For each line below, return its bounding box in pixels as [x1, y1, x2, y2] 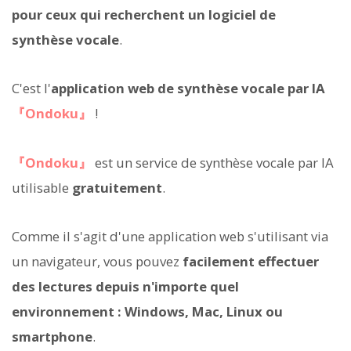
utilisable [12, 178, 72, 197]
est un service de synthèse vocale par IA [92, 153, 334, 172]
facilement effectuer [183, 251, 319, 270]
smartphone [12, 327, 92, 346]
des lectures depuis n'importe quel [12, 277, 239, 295]
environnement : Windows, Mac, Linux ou [12, 302, 283, 320]
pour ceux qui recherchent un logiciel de [12, 5, 276, 24]
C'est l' [12, 79, 51, 98]
